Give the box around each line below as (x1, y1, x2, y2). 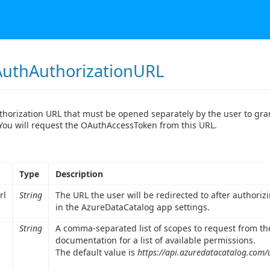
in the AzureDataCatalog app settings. (55, 201, 210, 213)
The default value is (55, 246, 137, 259)
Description (55, 168, 103, 180)
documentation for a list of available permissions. (55, 234, 256, 246)
